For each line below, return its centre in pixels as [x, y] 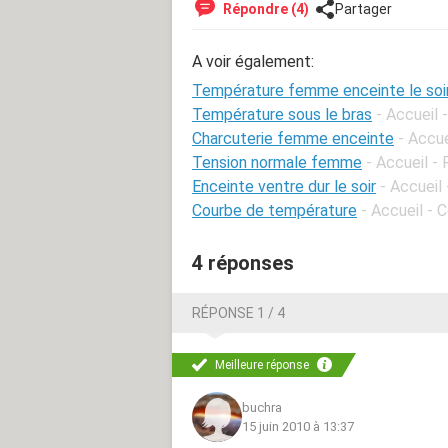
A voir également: [253, 61]
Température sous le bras [282, 114]
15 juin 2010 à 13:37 [298, 426]
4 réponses [243, 262]
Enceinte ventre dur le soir [284, 186]
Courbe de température [274, 210]
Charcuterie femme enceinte [293, 138]
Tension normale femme [277, 162]
